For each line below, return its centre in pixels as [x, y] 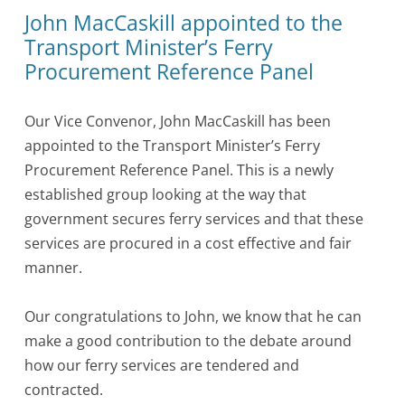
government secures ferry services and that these [194, 218]
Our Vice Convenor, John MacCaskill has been [178, 121]
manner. [54, 267]
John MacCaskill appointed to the [184, 24]
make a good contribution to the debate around [188, 341]
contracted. [64, 390]
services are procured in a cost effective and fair [188, 243]
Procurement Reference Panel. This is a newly [179, 170]
